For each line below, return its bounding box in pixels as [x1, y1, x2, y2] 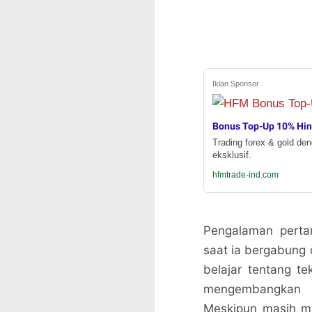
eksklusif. [212, 150, 251, 161]
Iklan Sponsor [212, 79, 259, 88]
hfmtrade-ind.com [212, 170, 279, 180]
